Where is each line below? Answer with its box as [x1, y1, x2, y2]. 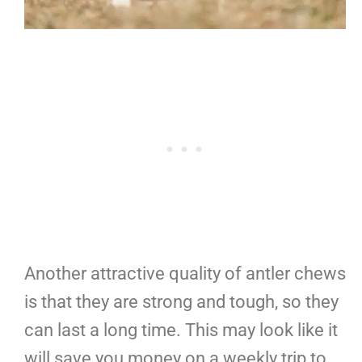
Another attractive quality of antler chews [24, 263, 346, 284]
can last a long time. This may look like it [24, 319, 338, 340]
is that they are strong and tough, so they [24, 291, 339, 312]
